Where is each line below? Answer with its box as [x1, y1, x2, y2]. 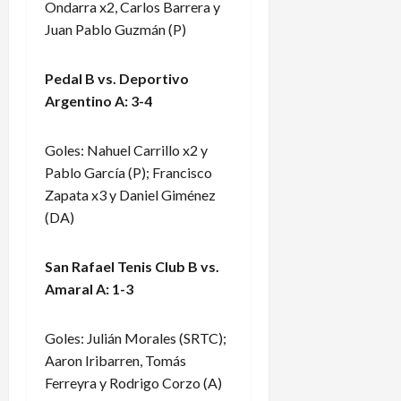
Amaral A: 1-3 [45, 279, 133, 297]
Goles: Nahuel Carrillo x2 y [45, 141, 208, 158]
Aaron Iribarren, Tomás [45, 351, 186, 369]
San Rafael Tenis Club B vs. [45, 257, 219, 275]
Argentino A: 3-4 [45, 91, 152, 109]
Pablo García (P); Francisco [45, 163, 212, 181]
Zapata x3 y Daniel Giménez [45, 185, 216, 203]
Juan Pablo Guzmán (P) [45, 20, 186, 38]
